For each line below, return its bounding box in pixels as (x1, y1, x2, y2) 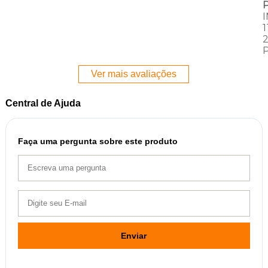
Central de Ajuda (5, 98, 81, 108)
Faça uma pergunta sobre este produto (17, 136, 178, 146)
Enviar (121, 230, 147, 240)
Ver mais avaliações (91, 68, 177, 79)
